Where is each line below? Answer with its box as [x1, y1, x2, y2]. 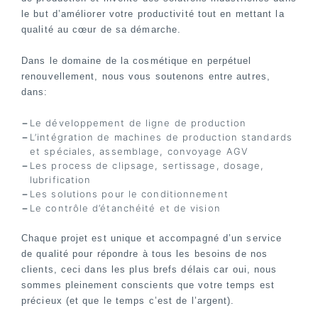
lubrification [30, 174, 92, 186]
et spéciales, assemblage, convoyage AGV [30, 146, 248, 158]
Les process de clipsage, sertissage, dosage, [30, 160, 265, 172]
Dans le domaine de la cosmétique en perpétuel [21, 55, 252, 67]
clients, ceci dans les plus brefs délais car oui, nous [21, 264, 278, 275]
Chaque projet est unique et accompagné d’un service [21, 233, 283, 244]
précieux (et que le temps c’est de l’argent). [21, 295, 235, 307]
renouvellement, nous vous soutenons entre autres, [21, 71, 270, 82]
